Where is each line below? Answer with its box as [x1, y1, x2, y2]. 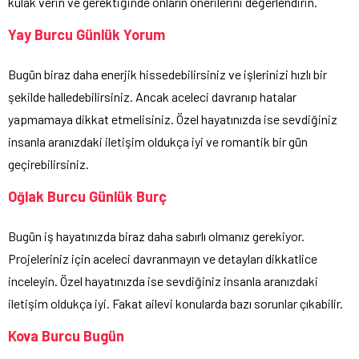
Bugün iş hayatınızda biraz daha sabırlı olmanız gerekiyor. [8, 228, 305, 244]
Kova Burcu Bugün [8, 327, 124, 345]
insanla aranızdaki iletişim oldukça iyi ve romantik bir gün [8, 134, 308, 150]
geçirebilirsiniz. [8, 156, 89, 172]
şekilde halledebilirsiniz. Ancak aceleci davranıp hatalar [8, 89, 296, 105]
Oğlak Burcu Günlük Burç [8, 188, 167, 206]
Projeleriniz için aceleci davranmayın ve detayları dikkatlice [8, 251, 317, 267]
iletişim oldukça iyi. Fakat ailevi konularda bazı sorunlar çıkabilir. [8, 296, 343, 312]
